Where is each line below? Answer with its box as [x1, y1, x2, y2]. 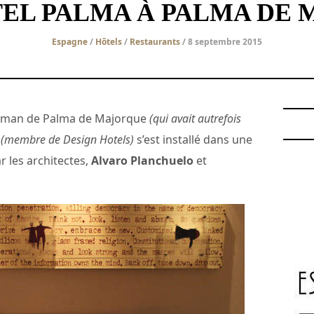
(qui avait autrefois [149, 110, 241, 126]
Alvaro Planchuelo [91, 152, 193, 168]
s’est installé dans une [134, 131, 252, 147]
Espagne [52, 35, 88, 48]
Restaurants [130, 35, 180, 48]
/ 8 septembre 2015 [180, 35, 262, 48]
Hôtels [95, 35, 122, 48]
